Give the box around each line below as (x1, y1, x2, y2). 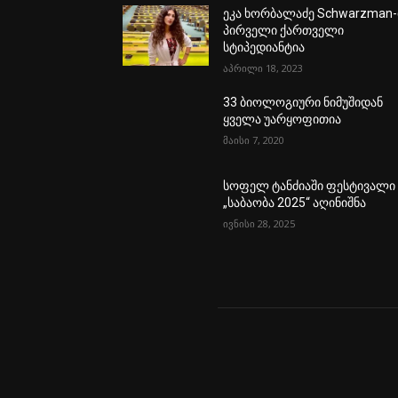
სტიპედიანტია (223, 40, 306, 55)
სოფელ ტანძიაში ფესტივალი (223, 179, 396, 194)
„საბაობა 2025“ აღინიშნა (223, 195, 367, 211)
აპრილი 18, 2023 (223, 61, 304, 76)
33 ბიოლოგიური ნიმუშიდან (223, 95, 384, 110)
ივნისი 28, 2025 (223, 217, 296, 231)
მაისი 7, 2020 (223, 133, 285, 147)
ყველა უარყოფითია (223, 112, 342, 127)
